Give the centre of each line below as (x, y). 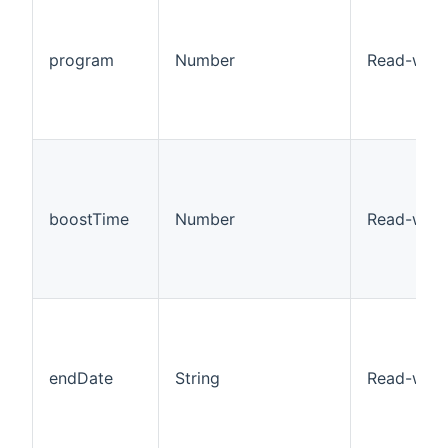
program (81, 60)
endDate (81, 378)
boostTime (89, 219)
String (197, 378)
